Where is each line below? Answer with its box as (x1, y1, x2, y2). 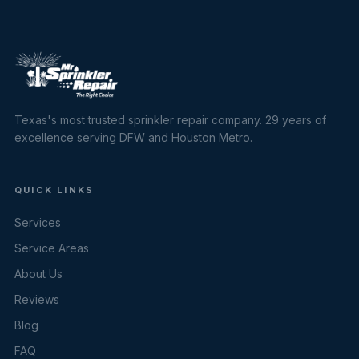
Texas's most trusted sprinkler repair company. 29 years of (14, 113, 326, 127)
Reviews (14, 292, 59, 307)
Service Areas (14, 241, 89, 256)
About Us (14, 267, 63, 281)
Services (14, 216, 61, 230)
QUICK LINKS (14, 184, 95, 196)
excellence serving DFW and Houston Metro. (14, 131, 252, 145)
